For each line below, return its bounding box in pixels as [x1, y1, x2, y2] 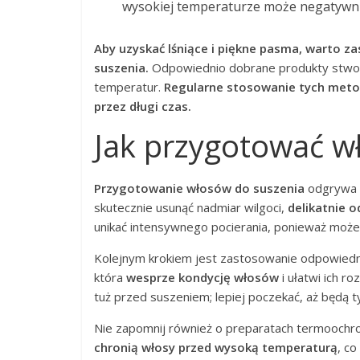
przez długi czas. [94, 98, 191, 114]
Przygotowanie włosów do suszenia [94, 180, 305, 196]
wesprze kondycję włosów [126, 269, 279, 285]
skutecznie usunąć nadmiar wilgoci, [94, 199, 288, 215]
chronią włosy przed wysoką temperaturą [94, 339, 337, 355]
